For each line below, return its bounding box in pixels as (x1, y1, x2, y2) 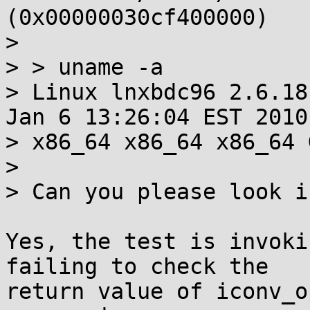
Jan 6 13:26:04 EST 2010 (6, 104, 308, 129)
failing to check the (6, 254, 268, 279)
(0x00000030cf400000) (6, 5, 268, 30)
